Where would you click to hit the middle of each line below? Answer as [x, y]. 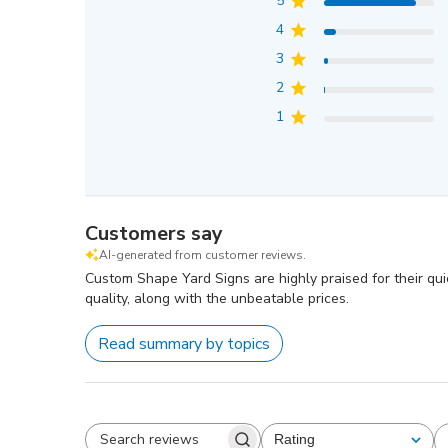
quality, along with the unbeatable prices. [217, 298]
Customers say [154, 233]
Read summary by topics [184, 343]
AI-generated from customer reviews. [203, 255]
